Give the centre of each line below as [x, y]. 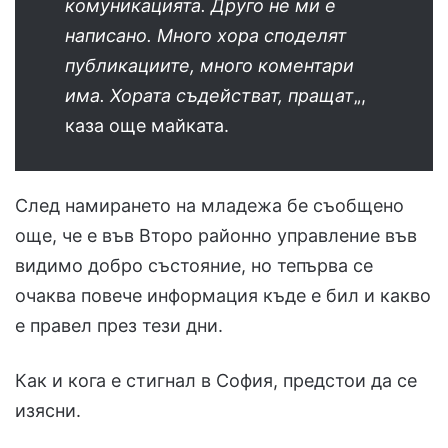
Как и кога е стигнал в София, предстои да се [216, 380]
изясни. [48, 410]
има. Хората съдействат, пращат [209, 95]
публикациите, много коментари [209, 65]
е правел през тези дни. [119, 325]
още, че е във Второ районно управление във [216, 235]
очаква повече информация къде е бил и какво [223, 295]
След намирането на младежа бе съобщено [209, 205]
